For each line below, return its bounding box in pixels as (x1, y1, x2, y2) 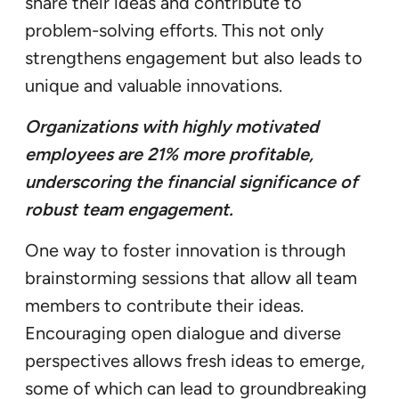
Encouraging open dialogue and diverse (25, 322, 341, 344)
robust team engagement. (25, 198, 233, 220)
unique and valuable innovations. (25, 74, 282, 96)
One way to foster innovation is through (25, 239, 346, 261)
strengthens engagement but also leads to (25, 46, 362, 69)
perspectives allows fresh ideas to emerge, (25, 349, 365, 371)
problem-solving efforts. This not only (25, 19, 324, 41)
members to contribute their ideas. (25, 294, 304, 316)
